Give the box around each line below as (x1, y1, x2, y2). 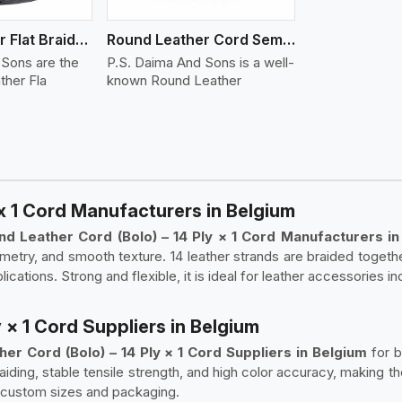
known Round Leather (106, 71, 241, 89)
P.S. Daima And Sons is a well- (106, 53, 294, 71)
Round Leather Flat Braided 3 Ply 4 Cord (75, 30, 89, 48)
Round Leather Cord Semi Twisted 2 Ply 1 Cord (282, 30, 295, 48)
